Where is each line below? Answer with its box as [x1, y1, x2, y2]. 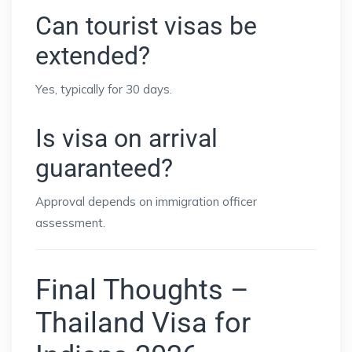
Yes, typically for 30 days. [35, 82, 172, 97]
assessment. [35, 215, 105, 231]
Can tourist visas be [35, 11, 257, 42]
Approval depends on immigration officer [35, 194, 257, 210]
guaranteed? [35, 153, 173, 184]
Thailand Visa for [35, 306, 251, 340]
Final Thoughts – [35, 273, 249, 307]
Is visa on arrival [35, 123, 218, 154]
